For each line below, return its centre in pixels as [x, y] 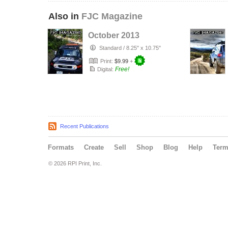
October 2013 [114, 35]
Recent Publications [84, 126]
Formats [61, 147]
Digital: [105, 69]
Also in [65, 16]
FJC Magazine [112, 16]
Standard [110, 48]
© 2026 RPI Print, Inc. [75, 163]
